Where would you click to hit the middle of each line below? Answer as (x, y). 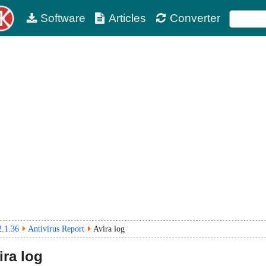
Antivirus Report (56, 229)
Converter (195, 18)
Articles (128, 18)
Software (63, 18)
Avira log (109, 229)
